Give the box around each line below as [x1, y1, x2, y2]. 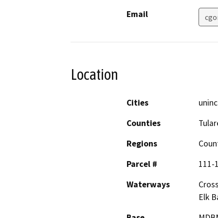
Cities [127, 97, 148, 109]
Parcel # [127, 159, 157, 170]
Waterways [127, 179, 170, 190]
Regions [127, 138, 157, 149]
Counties [127, 118, 161, 129]
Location [71, 65, 118, 83]
